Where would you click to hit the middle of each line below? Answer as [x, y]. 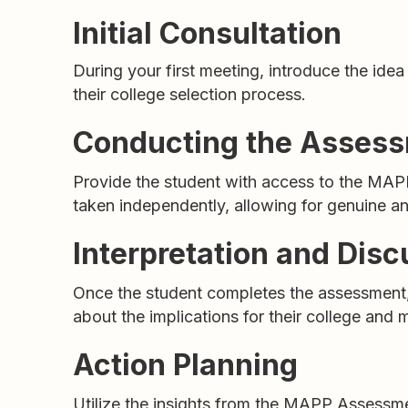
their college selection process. [189, 94]
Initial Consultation [207, 33]
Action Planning [185, 365]
